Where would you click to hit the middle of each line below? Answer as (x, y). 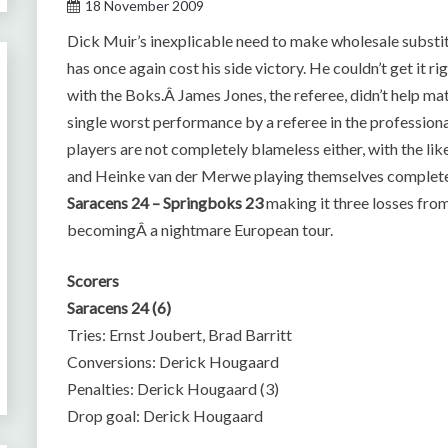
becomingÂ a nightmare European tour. (200, 229)
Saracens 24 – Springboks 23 (165, 202)
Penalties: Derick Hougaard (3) (173, 388)
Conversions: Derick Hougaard (173, 361)
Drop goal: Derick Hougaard (165, 415)
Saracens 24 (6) (119, 307)
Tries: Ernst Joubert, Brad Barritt (180, 334)
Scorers (93, 280)
